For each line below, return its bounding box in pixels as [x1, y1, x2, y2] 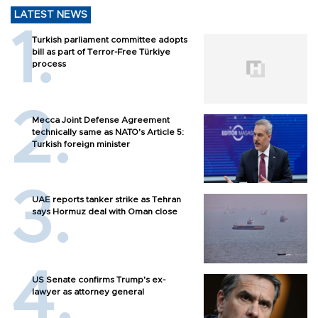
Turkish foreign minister [32, 139, 130, 148]
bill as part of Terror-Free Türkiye [32, 48, 170, 57]
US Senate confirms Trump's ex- [32, 275, 165, 285]
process [32, 60, 66, 69]
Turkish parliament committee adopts [32, 35, 187, 45]
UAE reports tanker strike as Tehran [32, 195, 181, 204]
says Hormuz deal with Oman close [32, 207, 177, 216]
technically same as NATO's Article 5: [32, 127, 184, 136]
